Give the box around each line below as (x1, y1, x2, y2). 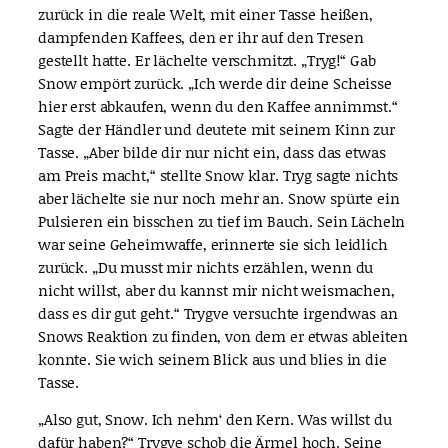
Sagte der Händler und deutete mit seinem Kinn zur (38, 117, 395, 140)
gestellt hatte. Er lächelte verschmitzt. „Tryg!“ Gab (38, 48, 376, 71)
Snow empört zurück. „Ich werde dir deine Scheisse (38, 71, 392, 94)
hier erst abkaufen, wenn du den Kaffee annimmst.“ (38, 94, 398, 117)
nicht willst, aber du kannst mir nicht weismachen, (38, 278, 395, 301)
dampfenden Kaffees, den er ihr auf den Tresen (38, 25, 364, 48)
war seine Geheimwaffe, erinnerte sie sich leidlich (38, 232, 388, 255)
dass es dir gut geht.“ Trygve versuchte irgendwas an (38, 301, 398, 324)
